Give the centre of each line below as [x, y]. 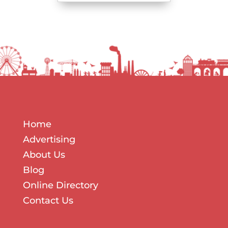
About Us [44, 154]
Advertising [49, 139]
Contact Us [48, 200]
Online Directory [60, 185]
